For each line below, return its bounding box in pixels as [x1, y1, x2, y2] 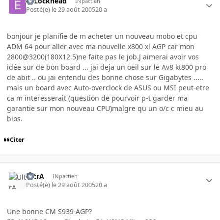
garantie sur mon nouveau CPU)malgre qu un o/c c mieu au [7, 104, 203, 113]
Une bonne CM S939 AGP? [7, 207, 92, 216]
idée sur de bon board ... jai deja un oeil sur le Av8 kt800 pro [7, 62, 206, 72]
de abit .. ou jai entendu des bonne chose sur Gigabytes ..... [7, 73, 203, 82]
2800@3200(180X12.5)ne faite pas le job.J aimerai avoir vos [7, 52, 199, 62]
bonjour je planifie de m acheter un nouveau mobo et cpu [7, 31, 197, 41]
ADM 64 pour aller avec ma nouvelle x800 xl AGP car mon [7, 42, 194, 52]
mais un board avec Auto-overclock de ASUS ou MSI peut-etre [7, 83, 209, 93]
